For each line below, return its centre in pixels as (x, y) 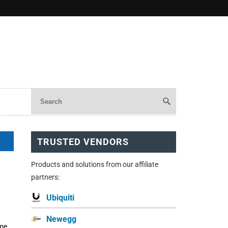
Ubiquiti (60, 197)
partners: (45, 177)
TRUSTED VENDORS (83, 141)
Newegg (61, 219)
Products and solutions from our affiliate (95, 164)
